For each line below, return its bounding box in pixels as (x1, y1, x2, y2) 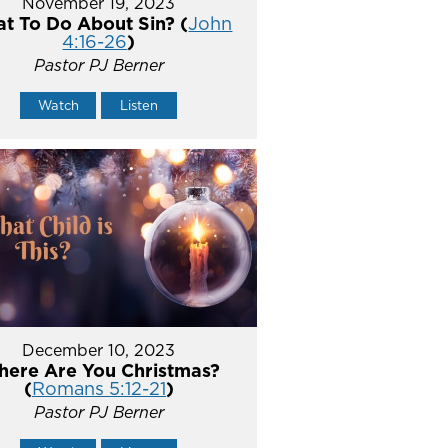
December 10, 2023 (22, 338, 176, 361)
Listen (120, 96, 159, 115)
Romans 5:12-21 (31, 375, 166, 401)
